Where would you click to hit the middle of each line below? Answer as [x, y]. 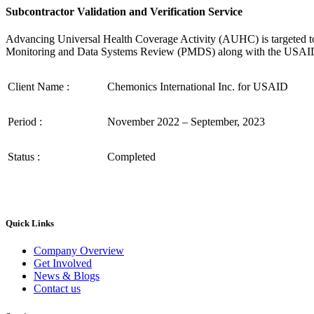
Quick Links [30, 224]
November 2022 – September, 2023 [186, 122]
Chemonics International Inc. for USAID [198, 87]
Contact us [57, 288]
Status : [24, 157]
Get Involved [63, 263]
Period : [25, 122]
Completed [131, 157]
